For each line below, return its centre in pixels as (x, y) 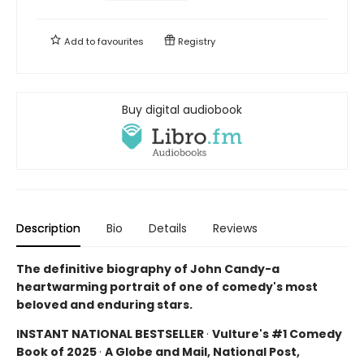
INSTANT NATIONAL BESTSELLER (111, 334)
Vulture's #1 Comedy (277, 334)
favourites (121, 41)
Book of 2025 (58, 351)
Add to (80, 41)
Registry (195, 41)
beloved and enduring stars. (104, 304)
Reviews (235, 228)
